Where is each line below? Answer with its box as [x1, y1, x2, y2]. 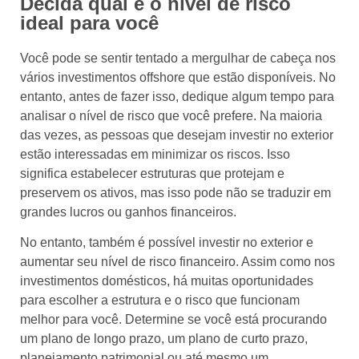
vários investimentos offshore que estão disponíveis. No [20, 70, 336, 84]
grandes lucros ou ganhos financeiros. [20, 204, 236, 219]
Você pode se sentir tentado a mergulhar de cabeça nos [20, 50, 336, 65]
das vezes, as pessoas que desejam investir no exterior [20, 127, 333, 142]
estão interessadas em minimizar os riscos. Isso [20, 147, 290, 161]
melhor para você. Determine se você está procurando [20, 313, 327, 327]
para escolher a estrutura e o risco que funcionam [20, 293, 300, 308]
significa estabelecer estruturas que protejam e [20, 166, 284, 180]
